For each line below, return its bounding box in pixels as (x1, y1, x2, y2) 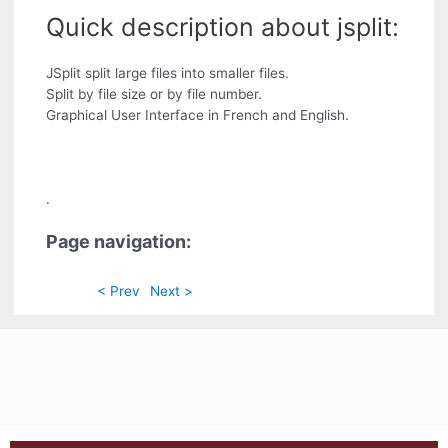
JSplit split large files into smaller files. (46, 64, 290, 81)
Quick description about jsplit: (46, 11, 400, 42)
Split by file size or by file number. (46, 85, 263, 102)
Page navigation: (46, 230, 192, 252)
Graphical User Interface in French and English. (46, 106, 350, 123)
